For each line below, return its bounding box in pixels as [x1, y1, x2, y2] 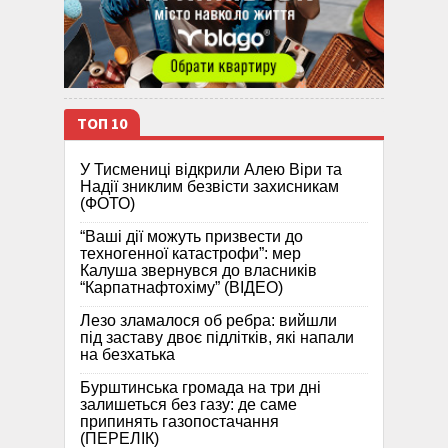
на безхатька [80, 345, 175, 363]
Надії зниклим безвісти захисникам [80, 177, 339, 195]
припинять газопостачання [80, 412, 279, 430]
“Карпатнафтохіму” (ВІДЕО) [80, 278, 283, 296]
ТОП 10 [77, 112, 127, 135]
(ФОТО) [80, 194, 135, 212]
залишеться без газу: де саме [80, 395, 297, 413]
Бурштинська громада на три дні [80, 378, 321, 396]
